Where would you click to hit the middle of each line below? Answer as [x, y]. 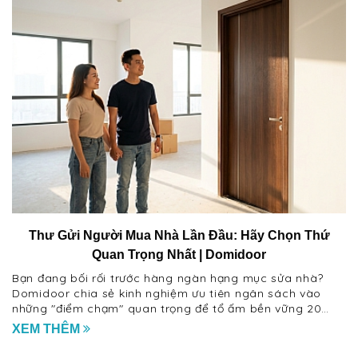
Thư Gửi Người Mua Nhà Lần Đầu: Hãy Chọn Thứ [179, 235]
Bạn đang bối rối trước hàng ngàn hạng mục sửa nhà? [168, 278]
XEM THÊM [48, 329]
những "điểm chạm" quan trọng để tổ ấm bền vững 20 [167, 308]
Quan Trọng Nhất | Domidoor [179, 254]
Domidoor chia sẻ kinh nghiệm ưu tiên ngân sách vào [167, 293]
